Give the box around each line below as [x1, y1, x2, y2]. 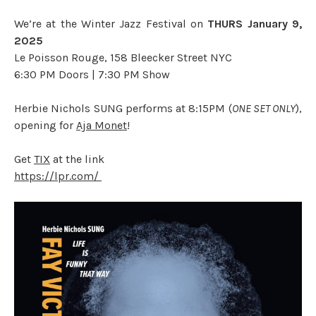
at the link [50, 152, 104, 166]
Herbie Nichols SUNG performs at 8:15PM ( [14, 101, 232, 115]
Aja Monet [76, 118, 127, 132]
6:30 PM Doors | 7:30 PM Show [14, 67, 173, 81]
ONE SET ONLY [231, 101, 296, 115]
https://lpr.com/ [14, 169, 102, 183]
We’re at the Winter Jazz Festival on [14, 16, 208, 30]
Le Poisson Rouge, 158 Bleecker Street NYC [14, 50, 235, 64]
